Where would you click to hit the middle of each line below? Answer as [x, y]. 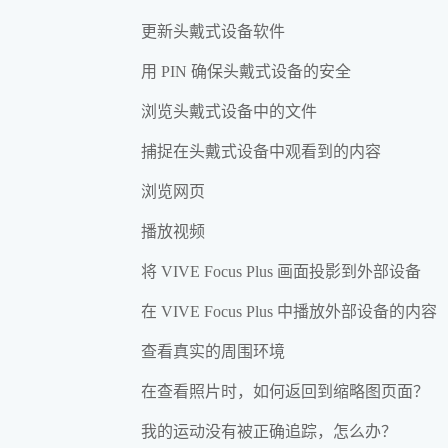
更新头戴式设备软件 [213, 31]
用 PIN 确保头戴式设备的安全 [246, 71]
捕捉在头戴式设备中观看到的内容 [261, 151]
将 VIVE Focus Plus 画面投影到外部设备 [281, 271]
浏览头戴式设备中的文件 [229, 111]
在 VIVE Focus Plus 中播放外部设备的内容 [289, 311]
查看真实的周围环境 [213, 351]
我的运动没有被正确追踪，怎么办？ [269, 431]
